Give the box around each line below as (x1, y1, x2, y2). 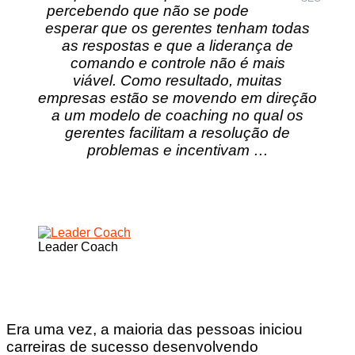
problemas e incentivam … (86, 141, 269, 158)
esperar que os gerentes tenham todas (45, 19, 310, 36)
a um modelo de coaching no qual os (52, 106, 303, 124)
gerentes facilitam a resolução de (65, 124, 290, 141)
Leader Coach (38, 239, 118, 254)
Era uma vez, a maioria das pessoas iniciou (6, 320, 303, 338)
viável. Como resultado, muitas (73, 71, 282, 89)
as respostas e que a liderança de (62, 36, 293, 54)
